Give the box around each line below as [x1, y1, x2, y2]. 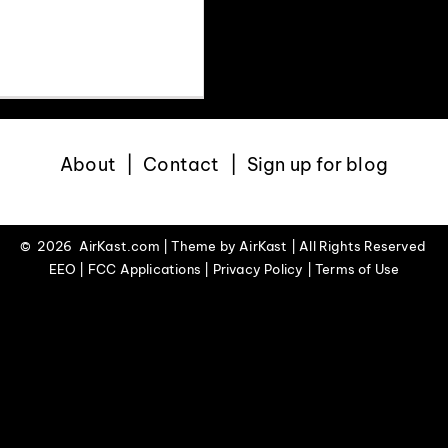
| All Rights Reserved [287, 238, 429, 255]
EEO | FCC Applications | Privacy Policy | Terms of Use [48, 261, 400, 278]
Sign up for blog [246, 153, 388, 177]
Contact [143, 153, 220, 177]
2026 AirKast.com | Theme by [37, 238, 240, 255]
